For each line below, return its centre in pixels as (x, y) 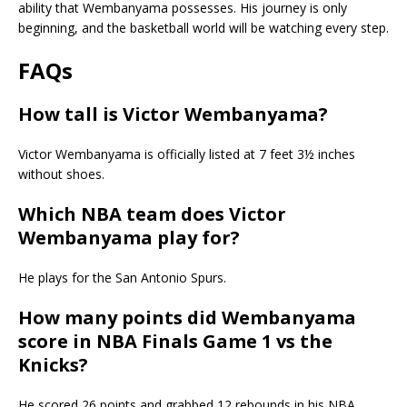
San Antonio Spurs (169, 277)
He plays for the (67, 277)
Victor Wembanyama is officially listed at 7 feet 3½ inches (187, 154)
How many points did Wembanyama (187, 317)
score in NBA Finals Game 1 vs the (175, 341)
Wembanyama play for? (129, 237)
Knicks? (53, 364)
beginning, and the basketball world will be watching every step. (203, 27)
